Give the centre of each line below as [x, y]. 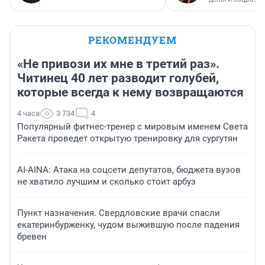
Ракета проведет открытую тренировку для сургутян [127, 139]
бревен [32, 237]
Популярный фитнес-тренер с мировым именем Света [132, 127]
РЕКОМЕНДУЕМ [132, 40]
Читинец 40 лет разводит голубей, [118, 78]
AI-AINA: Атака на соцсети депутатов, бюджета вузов [129, 170]
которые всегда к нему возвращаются [130, 93]
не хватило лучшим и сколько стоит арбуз [106, 182]
